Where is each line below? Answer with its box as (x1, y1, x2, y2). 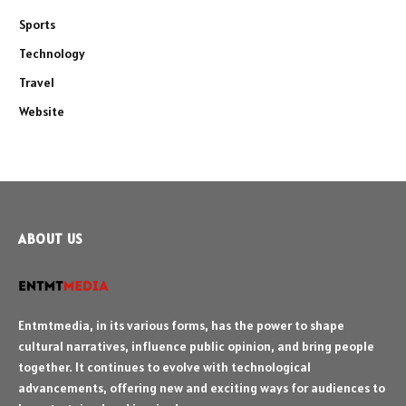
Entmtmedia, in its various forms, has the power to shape (18, 317, 344, 334)
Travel (19, 74, 54, 92)
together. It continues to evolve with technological (18, 359, 311, 376)
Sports (19, 16, 55, 34)
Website (19, 103, 64, 121)
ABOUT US (18, 230, 83, 248)
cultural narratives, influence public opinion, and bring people (18, 338, 374, 355)
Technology (19, 45, 85, 63)
